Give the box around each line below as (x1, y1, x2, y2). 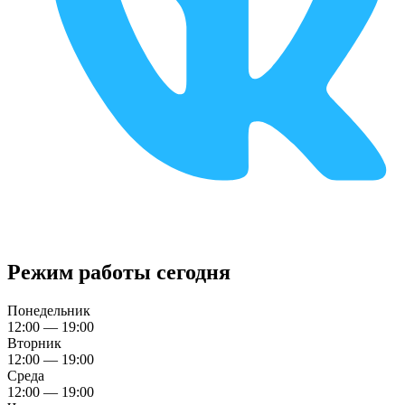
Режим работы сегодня (7, 260, 231, 285)
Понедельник (7, 303, 90, 319)
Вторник (7, 335, 61, 352)
